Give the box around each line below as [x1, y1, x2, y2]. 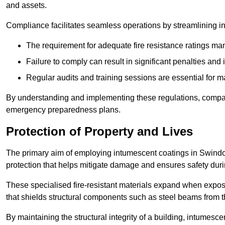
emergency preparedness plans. [6, 105, 121, 115]
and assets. [6, 1, 47, 10]
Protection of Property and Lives [6, 125, 193, 139]
